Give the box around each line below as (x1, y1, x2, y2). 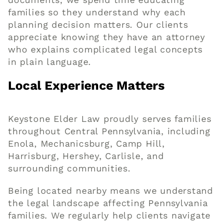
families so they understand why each (8, 6, 186, 17)
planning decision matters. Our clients (8, 19, 188, 30)
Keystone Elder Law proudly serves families (8, 113, 212, 124)
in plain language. (8, 56, 92, 67)
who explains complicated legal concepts (8, 44, 203, 55)
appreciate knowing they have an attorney (8, 31, 206, 42)
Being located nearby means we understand (8, 185, 214, 196)
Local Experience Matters (8, 78, 165, 93)
